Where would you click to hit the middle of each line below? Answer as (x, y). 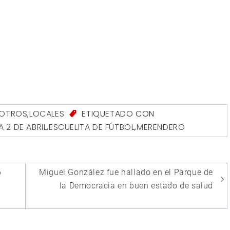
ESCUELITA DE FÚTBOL (92, 127)
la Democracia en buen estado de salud (136, 186)
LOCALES (47, 114)
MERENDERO (161, 127)
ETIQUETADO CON (117, 114)
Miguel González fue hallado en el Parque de (126, 172)
